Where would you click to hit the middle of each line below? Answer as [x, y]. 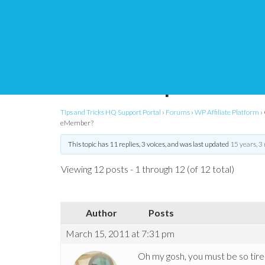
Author [101, 213]
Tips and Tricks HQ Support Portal [111, 112]
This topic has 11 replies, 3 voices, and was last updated [149, 144]
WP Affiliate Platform [227, 112]
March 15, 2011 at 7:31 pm [120, 234]
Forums [178, 112]
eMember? [77, 123]
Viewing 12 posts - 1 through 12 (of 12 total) [148, 169]
